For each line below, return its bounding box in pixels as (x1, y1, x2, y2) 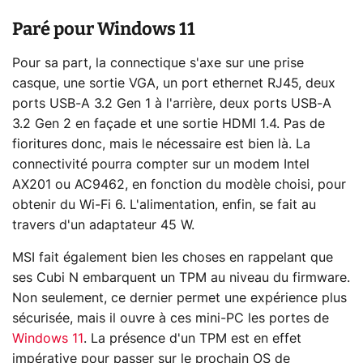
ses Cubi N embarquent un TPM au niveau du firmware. (12, 271, 350, 284)
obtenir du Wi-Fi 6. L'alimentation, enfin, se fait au (12, 198, 316, 211)
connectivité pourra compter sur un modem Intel (12, 157, 310, 171)
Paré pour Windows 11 (12, 17, 195, 40)
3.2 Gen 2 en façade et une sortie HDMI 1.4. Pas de (12, 117, 325, 130)
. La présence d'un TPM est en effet (83, 331, 301, 345)
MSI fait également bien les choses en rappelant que (12, 250, 333, 264)
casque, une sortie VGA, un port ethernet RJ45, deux (12, 76, 335, 90)
